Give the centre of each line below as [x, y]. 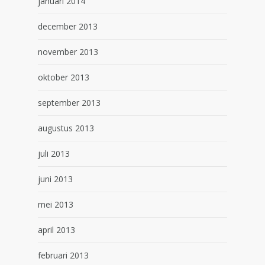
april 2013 [56, 230]
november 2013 [68, 52]
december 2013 [68, 26]
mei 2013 [56, 204]
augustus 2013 [66, 128]
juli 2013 [54, 153]
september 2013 [69, 103]
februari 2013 [63, 255]
